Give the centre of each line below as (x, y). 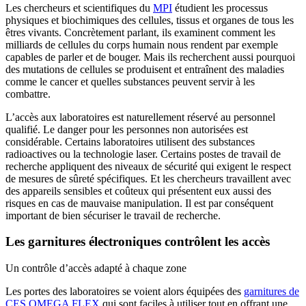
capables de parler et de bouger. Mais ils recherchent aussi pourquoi (150, 57)
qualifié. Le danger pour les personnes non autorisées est (127, 129)
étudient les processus (220, 8)
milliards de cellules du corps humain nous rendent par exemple (142, 44)
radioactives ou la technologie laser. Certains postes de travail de (143, 154)
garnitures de (272, 292)
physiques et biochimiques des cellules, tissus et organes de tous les (150, 20)
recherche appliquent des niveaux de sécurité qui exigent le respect (148, 166)
